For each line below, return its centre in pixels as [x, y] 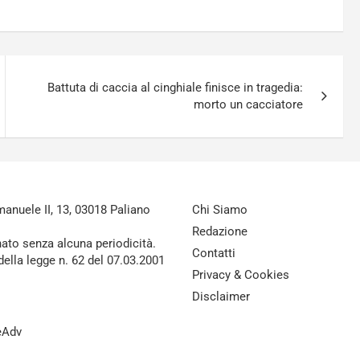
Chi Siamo [220, 209]
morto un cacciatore [249, 104]
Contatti [214, 253]
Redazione [220, 231]
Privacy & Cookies [241, 274]
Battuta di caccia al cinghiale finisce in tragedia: [176, 87]
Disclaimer [221, 296]
